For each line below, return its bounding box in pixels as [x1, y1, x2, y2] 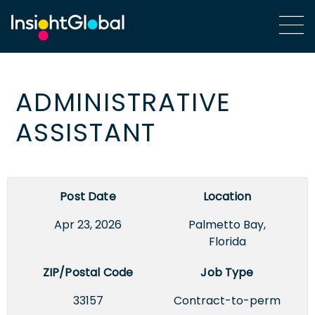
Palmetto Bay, [188, 216, 266, 233]
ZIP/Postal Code [42, 264, 134, 281]
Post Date [60, 188, 116, 205]
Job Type [200, 264, 254, 281]
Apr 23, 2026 [54, 216, 122, 233]
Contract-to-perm [174, 292, 281, 309]
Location [202, 188, 252, 205]
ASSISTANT [15, 114, 157, 150]
